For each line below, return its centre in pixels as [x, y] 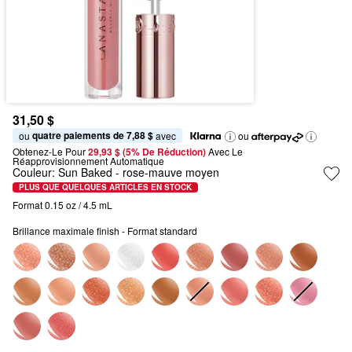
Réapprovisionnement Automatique [88, 161]
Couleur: [35, 172]
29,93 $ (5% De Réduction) [148, 152]
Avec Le [225, 151]
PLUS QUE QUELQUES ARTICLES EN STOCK [105, 187]
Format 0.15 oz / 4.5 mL [62, 205]
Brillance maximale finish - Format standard [105, 231]
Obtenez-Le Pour [49, 151]
